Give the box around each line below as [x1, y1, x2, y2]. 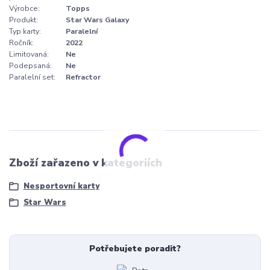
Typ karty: [9, 26, 41, 36]
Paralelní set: [9, 72, 55, 82]
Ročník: [9, 37, 34, 48]
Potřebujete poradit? [89, 242, 181, 254]
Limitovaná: [9, 49, 49, 59]
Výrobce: [9, 3, 40, 13]
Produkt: [9, 14, 38, 25]
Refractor [66, 72, 101, 82]
